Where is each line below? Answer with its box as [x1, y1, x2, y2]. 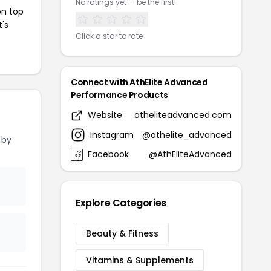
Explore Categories [76, 196, 166, 211]
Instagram [90, 128, 134, 141]
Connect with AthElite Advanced [71, 76, 208, 89]
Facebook [88, 148, 129, 161]
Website [88, 109, 122, 122]
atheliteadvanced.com [134, 109, 232, 122]
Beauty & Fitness [86, 227, 158, 240]
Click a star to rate [76, 31, 143, 42]
